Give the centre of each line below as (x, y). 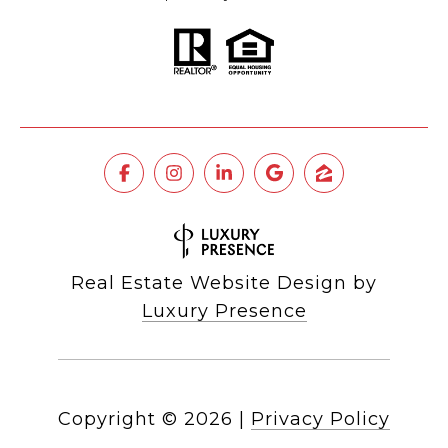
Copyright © (118, 419)
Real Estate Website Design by (224, 283)
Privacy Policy (320, 419)
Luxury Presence (224, 311)
